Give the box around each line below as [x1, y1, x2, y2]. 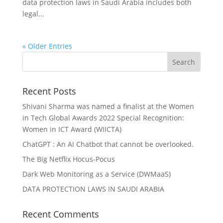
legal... [22, 9, 44, 19]
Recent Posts [22, 85, 76, 98]
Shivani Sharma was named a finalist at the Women [22, 102, 194, 111]
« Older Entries [22, 41, 72, 51]
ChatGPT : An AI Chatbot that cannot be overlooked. [22, 139, 194, 149]
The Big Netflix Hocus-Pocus [22, 154, 115, 164]
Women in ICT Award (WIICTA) [22, 124, 121, 134]
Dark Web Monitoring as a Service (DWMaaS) [22, 169, 171, 179]
